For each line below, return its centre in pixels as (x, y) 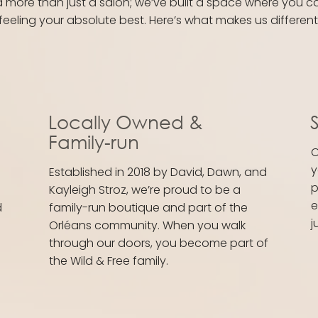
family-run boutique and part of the (148, 208)
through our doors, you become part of (158, 243)
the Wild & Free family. (108, 261)
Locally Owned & (125, 122)
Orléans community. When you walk (147, 226)
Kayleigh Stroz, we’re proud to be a (144, 190)
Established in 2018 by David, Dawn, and (158, 172)
